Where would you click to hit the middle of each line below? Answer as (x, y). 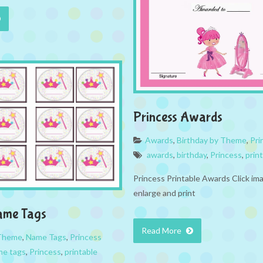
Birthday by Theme (212, 140)
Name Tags (46, 237)
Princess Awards (178, 117)
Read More (162, 230)
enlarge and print (164, 193)
